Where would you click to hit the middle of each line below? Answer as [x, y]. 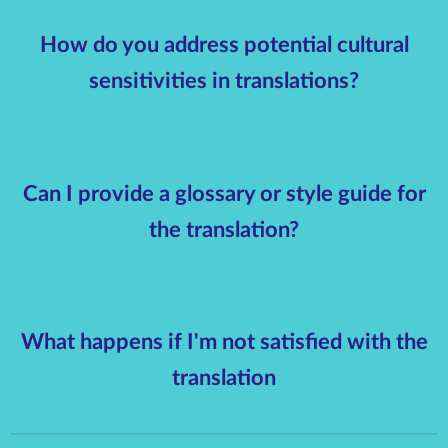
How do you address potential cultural [224, 44]
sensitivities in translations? [224, 80]
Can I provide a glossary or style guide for [224, 193]
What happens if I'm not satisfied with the [224, 342]
